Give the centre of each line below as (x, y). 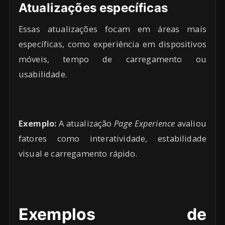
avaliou (191, 124)
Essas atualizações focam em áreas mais (113, 29)
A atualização (85, 124)
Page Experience (145, 124)
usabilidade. (43, 74)
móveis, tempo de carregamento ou (113, 59)
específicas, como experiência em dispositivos (113, 44)
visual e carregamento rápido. (78, 154)
